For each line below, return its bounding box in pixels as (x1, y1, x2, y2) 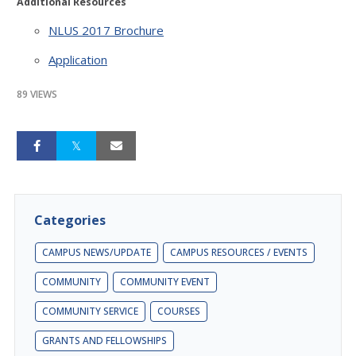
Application (48, 51, 107, 68)
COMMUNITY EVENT (120, 274, 210, 288)
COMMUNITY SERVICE (42, 304, 138, 318)
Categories (34, 211, 106, 229)
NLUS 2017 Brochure (48, 21, 164, 38)
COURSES (157, 304, 200, 318)
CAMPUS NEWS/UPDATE (42, 245, 151, 259)
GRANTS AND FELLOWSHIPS (42, 333, 167, 347)
